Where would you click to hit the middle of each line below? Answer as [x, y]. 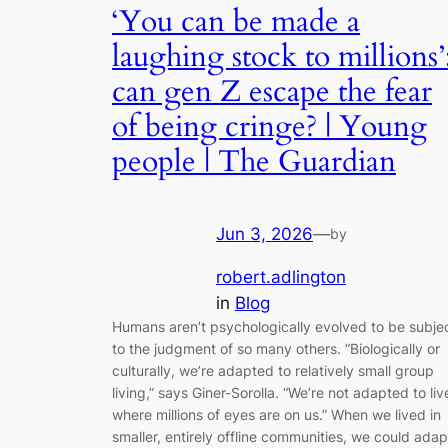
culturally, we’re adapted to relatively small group [273, 370]
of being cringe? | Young [269, 126]
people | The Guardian [254, 161]
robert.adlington [281, 276]
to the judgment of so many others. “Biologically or [276, 348]
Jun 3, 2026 [264, 234]
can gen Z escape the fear [272, 91]
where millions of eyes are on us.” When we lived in [276, 414]
